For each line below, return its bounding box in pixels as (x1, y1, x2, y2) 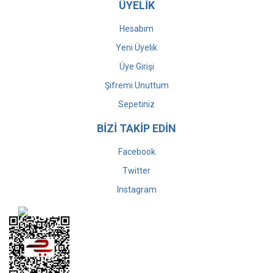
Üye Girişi (119, 62, 154, 71)
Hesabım (119, 24, 154, 34)
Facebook (118, 147, 155, 157)
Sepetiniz (118, 99, 155, 109)
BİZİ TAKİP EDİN (97, 122, 176, 135)
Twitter (122, 166, 151, 175)
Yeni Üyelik (116, 43, 157, 52)
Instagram (116, 185, 157, 194)
